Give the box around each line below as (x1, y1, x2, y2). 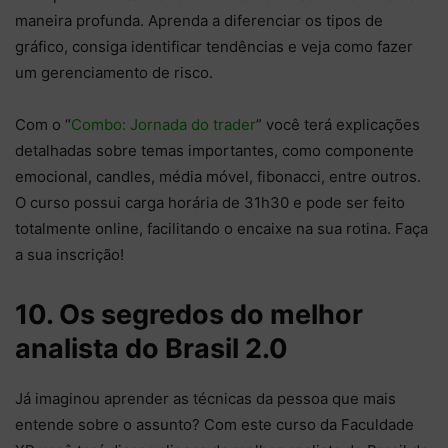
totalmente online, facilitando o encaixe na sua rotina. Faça (15, 219, 428, 239)
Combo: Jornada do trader (71, 115, 256, 135)
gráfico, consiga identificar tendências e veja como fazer (15, 37, 413, 57)
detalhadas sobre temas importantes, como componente (15, 141, 414, 161)
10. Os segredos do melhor (15, 298, 363, 332)
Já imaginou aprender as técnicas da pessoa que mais (15, 389, 396, 409)
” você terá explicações (256, 115, 420, 135)
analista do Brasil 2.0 (15, 332, 294, 366)
